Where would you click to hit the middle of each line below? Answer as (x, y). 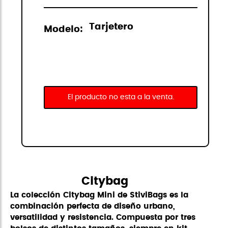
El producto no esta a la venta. (121, 97)
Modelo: (64, 29)
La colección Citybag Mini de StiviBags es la (99, 195)
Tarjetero (111, 27)
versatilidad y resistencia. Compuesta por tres (103, 218)
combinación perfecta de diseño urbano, (93, 207)
